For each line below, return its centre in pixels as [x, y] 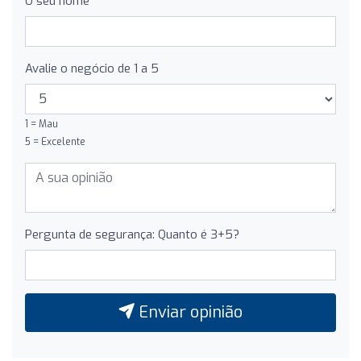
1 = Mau [41, 124]
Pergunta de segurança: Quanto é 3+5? [132, 234]
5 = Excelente [55, 141]
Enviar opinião [189, 312]
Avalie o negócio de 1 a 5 [92, 68]
